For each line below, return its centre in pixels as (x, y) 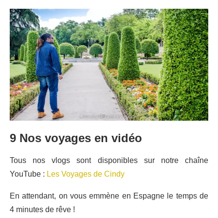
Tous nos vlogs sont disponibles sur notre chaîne (109, 160)
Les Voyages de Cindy (86, 174)
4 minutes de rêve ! (42, 209)
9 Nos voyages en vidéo (76, 138)
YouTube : (28, 174)
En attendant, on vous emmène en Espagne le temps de (109, 196)
